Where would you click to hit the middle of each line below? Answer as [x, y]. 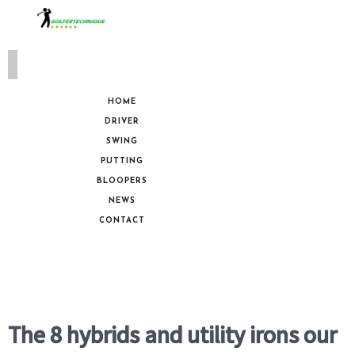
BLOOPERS [122, 181]
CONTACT [122, 221]
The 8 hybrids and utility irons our [172, 335]
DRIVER [122, 122]
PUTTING [122, 162]
